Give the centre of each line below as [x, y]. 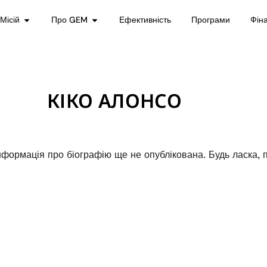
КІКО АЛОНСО [114, 100]
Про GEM [70, 20]
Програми [211, 20]
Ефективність [145, 20]
